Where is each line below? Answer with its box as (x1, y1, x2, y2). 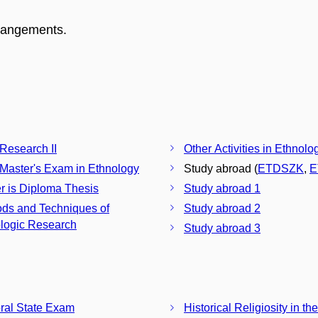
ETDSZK (258, 162, 304, 175)
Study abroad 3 (184, 221, 261, 234)
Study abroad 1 (184, 182, 261, 194)
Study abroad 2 (184, 202, 261, 214)
